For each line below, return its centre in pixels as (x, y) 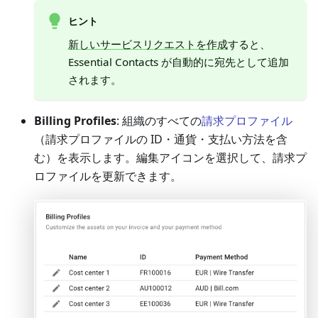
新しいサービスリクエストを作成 (148, 44)
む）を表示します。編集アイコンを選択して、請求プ (170, 158)
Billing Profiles (75, 121)
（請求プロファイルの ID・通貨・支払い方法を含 (161, 139)
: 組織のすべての (159, 121)
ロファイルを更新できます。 (108, 176)
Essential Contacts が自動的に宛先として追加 (178, 62)
